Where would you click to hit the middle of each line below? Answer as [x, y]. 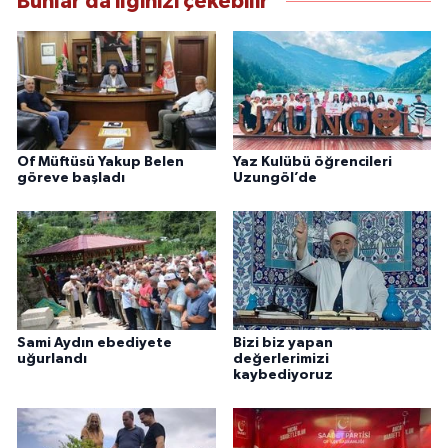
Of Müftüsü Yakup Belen [100, 161]
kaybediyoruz [282, 374]
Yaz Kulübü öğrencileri [312, 161]
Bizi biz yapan [282, 342]
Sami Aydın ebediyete [94, 342]
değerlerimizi [280, 358]
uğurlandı [52, 358]
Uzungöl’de [274, 177]
